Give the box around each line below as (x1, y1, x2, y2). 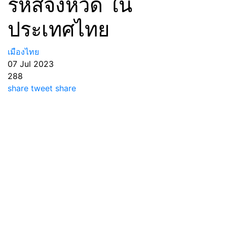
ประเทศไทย (8, 17, 109, 42)
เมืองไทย (8, 47, 39, 57)
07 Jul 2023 (8, 59, 54, 69)
